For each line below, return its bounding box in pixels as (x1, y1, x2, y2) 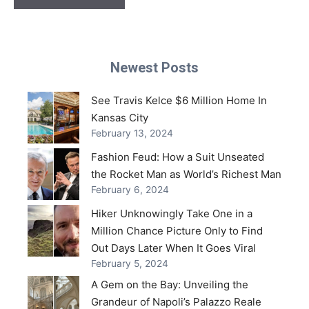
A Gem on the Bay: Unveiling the (91, 278, 248, 292)
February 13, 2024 (91, 127, 173, 139)
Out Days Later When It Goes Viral (91, 241, 256, 255)
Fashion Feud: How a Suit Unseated (91, 150, 264, 163)
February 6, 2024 (91, 183, 169, 195)
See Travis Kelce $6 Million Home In (91, 93, 267, 107)
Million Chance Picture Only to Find (91, 223, 263, 237)
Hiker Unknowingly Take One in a (91, 206, 252, 220)
